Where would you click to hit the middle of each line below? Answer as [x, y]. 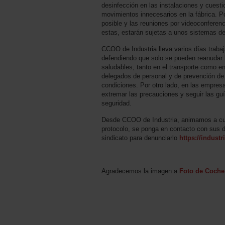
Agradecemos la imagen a [140, 171]
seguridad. [117, 103]
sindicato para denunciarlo [140, 138]
